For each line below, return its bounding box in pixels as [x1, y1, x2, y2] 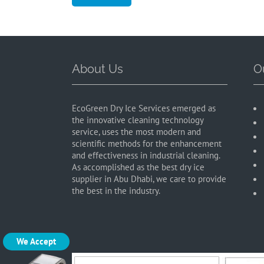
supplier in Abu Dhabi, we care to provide [72, 173, 226, 184]
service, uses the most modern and [72, 126, 201, 137]
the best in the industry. [72, 185, 160, 196]
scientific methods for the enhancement [72, 138, 222, 149]
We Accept [16, 235, 57, 247]
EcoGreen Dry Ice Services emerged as [72, 103, 216, 114]
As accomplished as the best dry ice [72, 161, 204, 173]
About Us [72, 62, 123, 76]
